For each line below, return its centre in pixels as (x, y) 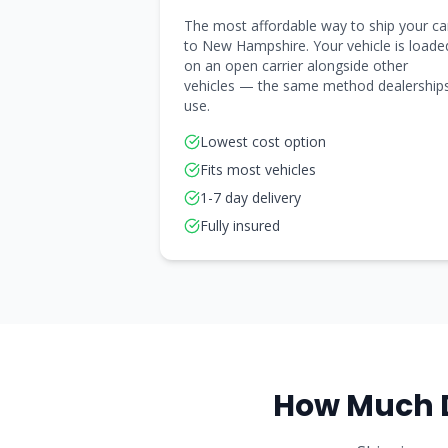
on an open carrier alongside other (296, 65)
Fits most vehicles (258, 169)
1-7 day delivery (250, 197)
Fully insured (240, 225)
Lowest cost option (263, 141)
